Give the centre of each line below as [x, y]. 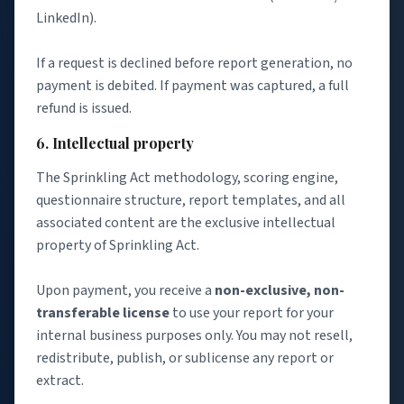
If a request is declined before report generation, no [194, 63]
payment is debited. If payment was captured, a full [193, 85]
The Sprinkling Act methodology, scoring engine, [187, 177]
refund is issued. [84, 108]
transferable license [103, 312]
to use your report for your [252, 312]
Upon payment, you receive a [125, 290]
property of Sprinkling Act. [118, 245]
